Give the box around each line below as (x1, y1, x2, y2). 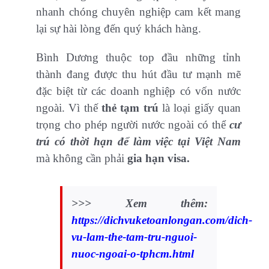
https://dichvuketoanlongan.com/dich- (71, 214, 252, 227)
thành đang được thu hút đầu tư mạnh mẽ (36, 68, 241, 81)
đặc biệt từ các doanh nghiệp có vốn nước (36, 85, 241, 98)
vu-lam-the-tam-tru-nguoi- (71, 231, 197, 244)
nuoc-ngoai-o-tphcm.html (71, 247, 194, 261)
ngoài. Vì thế (36, 101, 102, 115)
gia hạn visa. (127, 152, 190, 165)
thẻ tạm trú (101, 101, 159, 115)
